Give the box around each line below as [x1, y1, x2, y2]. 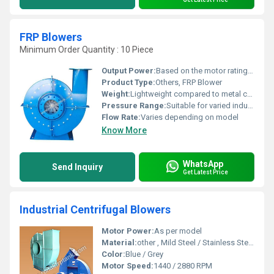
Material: [102, 238, 137, 247]
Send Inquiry [52, 162, 103, 172]
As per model [154, 226, 202, 235]
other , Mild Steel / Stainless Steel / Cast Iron [137, 238, 248, 247]
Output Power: [102, 66, 156, 75]
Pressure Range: [102, 101, 166, 110]
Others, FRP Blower [155, 78, 222, 87]
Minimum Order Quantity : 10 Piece [20, 45, 154, 54]
